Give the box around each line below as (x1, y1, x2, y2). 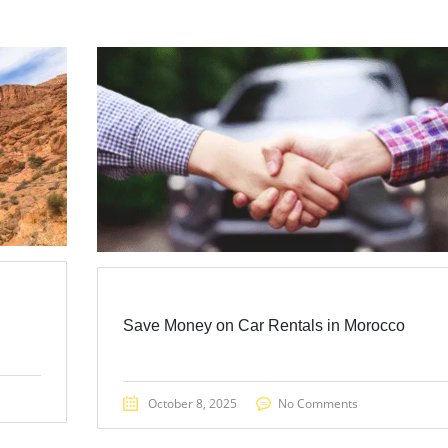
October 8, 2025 (147, 395, 237, 412)
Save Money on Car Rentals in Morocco (122, 317, 405, 334)
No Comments (277, 395, 358, 412)
